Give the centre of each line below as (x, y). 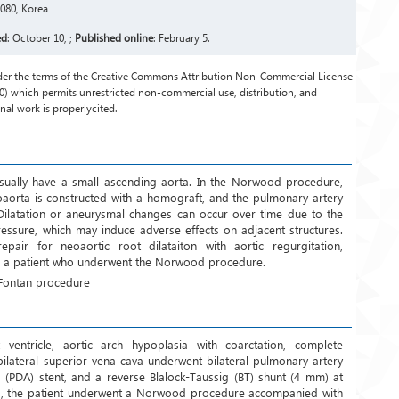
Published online (114, 38)
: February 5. (182, 38)
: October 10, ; (41, 38)
